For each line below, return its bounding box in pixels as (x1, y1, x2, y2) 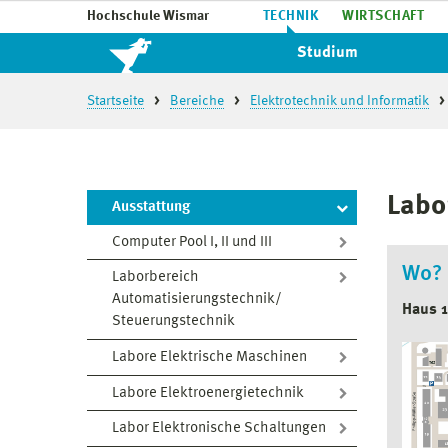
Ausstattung (112, 200, 190, 215)
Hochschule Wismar (87, 9, 209, 23)
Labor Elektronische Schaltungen (112, 421, 326, 437)
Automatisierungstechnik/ (112, 292, 282, 308)
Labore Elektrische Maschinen (112, 349, 307, 365)
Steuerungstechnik (112, 314, 235, 330)
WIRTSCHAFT (342, 9, 425, 23)
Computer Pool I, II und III (112, 234, 272, 250)
